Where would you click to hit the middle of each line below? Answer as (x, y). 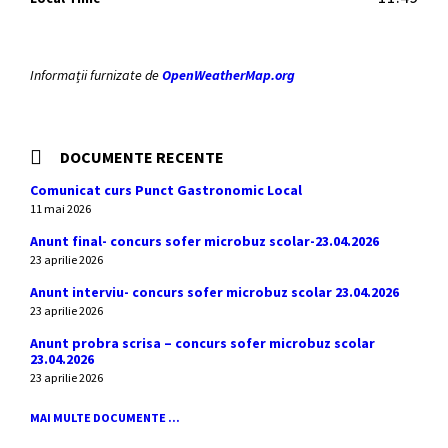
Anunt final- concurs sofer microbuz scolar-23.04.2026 (204, 241)
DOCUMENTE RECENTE (142, 157)
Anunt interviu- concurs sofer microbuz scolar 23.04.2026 (214, 292)
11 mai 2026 (60, 208)
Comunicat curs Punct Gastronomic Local (166, 190)
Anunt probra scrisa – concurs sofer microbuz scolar (202, 343)
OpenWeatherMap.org (228, 75)
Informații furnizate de (96, 75)
